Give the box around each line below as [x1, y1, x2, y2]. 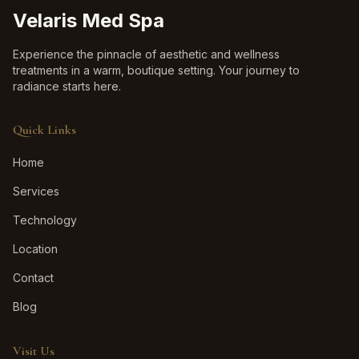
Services [13, 184, 59, 198]
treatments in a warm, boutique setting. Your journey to [13, 63, 300, 77]
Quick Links [13, 121, 76, 138]
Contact [13, 270, 54, 284]
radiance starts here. [13, 79, 121, 93]
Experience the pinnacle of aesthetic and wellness [13, 46, 280, 61]
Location [13, 241, 58, 256]
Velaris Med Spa [13, 8, 164, 32]
